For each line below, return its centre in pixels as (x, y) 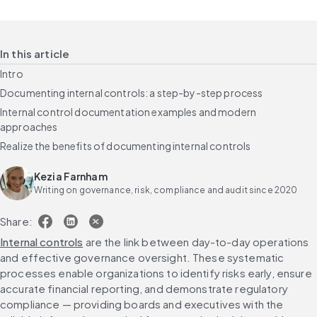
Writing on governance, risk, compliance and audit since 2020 (166, 190)
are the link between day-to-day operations (196, 241)
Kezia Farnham (71, 177)
